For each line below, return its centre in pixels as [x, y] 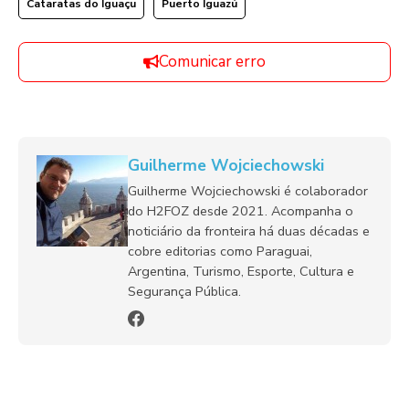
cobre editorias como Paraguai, [220, 251]
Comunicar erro [212, 61]
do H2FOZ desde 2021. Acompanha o [241, 210]
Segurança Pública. [184, 291]
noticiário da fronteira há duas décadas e [249, 231]
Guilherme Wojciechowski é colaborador [248, 190]
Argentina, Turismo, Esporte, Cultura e [241, 271]
